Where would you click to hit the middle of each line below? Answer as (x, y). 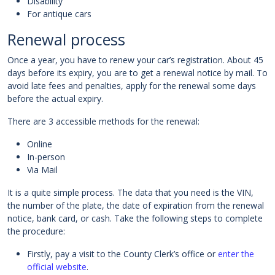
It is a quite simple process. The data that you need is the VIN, (130, 193)
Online (40, 144)
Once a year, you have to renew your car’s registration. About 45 (135, 60)
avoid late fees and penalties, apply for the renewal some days (132, 86)
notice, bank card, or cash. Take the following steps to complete (135, 219)
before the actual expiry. (55, 99)
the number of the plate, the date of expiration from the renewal (136, 206)
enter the (236, 254)
